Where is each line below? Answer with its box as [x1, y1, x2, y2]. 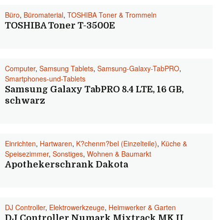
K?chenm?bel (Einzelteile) [76, 138, 157, 148]
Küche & [161, 138, 187, 148]
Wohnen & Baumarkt [87, 149, 151, 159]
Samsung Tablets [39, 63, 93, 73]
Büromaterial [24, 10, 63, 20]
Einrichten [5, 138, 36, 148]
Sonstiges [53, 149, 83, 159]
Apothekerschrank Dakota [5, 160, 128, 169]
